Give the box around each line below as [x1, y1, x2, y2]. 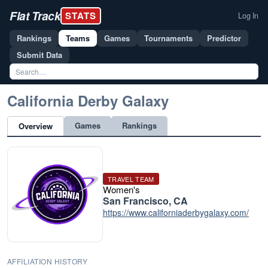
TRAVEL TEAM [108, 174, 154, 184]
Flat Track [10, 7, 60, 24]
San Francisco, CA [103, 194, 188, 208]
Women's [103, 183, 140, 196]
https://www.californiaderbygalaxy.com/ [103, 206, 249, 218]
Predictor [207, 32, 241, 44]
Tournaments [144, 32, 193, 44]
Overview [19, 120, 53, 132]
